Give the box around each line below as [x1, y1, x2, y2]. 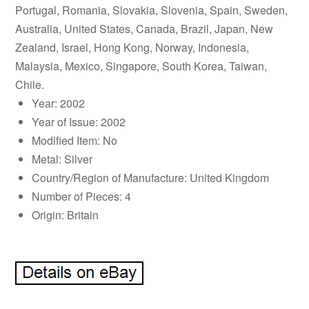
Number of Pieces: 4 [32, 188, 132, 205]
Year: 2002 [32, 95, 86, 112]
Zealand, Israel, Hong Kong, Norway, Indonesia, [15, 39, 250, 56]
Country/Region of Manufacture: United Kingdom [32, 170, 270, 186]
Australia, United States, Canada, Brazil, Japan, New [15, 21, 274, 37]
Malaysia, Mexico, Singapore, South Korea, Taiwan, [15, 58, 268, 74]
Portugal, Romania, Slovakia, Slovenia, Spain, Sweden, [15, 2, 288, 19]
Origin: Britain [32, 207, 99, 223]
